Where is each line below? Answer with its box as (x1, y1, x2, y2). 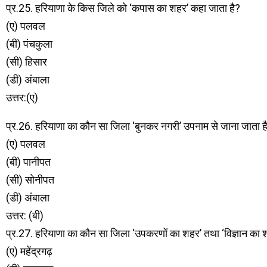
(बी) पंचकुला (6, 38, 52, 50)
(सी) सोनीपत (6, 173, 54, 186)
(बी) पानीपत (6, 156, 51, 168)
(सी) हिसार (6, 55, 47, 68)
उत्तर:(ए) (6, 91, 38, 104)
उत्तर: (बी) (6, 209, 44, 222)
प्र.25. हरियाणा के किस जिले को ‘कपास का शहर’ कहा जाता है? (6, 2, 240, 14)
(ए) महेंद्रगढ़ (6, 245, 52, 257)
